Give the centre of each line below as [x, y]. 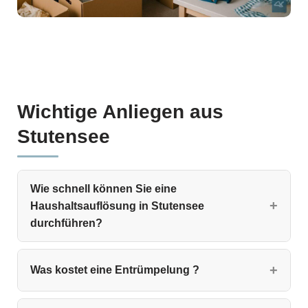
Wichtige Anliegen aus [120, 111]
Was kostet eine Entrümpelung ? [115, 270]
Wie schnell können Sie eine [103, 188]
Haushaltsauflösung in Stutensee [117, 206]
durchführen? [66, 223]
